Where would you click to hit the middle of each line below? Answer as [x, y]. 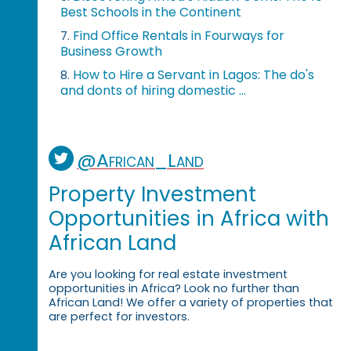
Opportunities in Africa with [188, 218]
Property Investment [152, 194]
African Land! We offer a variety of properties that [190, 302]
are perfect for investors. [119, 316]
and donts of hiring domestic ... [154, 91]
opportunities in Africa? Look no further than [174, 288]
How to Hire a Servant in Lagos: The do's [194, 75]
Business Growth [112, 52]
